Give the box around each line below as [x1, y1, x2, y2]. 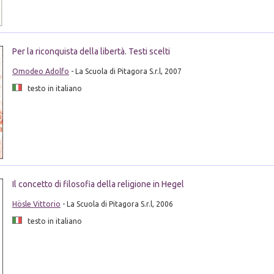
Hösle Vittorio [12, 199, 61, 208]
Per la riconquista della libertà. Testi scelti [12, 46, 170, 57]
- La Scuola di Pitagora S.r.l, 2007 [68, 67, 182, 76]
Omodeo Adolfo [12, 67, 69, 76]
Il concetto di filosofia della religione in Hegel [12, 179, 184, 189]
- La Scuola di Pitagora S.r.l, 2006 [60, 199, 173, 208]
